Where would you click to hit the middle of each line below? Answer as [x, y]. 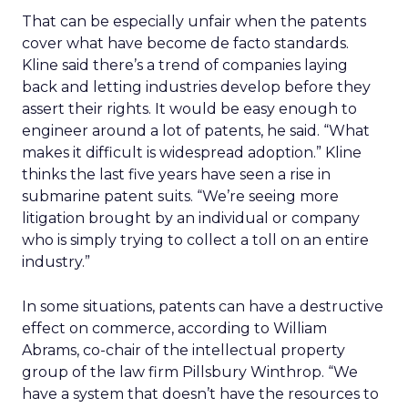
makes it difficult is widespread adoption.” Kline [192, 153]
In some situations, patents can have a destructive [203, 306]
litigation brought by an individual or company [191, 218]
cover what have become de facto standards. [185, 43]
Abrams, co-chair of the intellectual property [184, 350]
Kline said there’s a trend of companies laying [185, 65]
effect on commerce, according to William [174, 328]
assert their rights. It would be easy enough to [189, 109]
